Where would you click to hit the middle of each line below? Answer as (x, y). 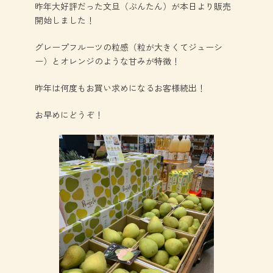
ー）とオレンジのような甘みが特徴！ (107, 61)
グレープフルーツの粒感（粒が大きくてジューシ (128, 47)
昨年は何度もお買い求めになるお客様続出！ (120, 87)
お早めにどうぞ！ (69, 114)
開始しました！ (64, 20)
